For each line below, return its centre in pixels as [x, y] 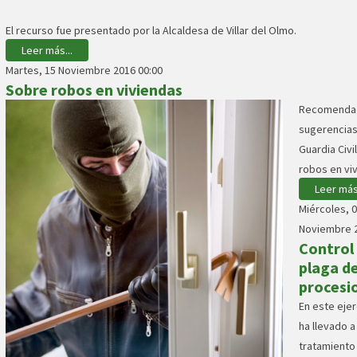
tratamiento [327, 346]
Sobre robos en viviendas [94, 90]
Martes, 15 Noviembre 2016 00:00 [84, 71]
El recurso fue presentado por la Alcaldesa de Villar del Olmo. [151, 31]
